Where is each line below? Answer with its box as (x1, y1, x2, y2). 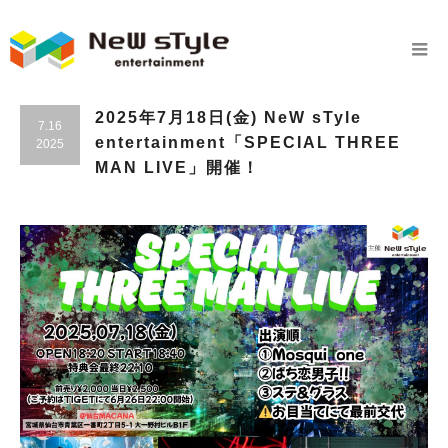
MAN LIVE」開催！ (95, 159, 260, 177)
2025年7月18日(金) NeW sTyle (95, 109, 362, 127)
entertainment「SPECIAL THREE (95, 134, 401, 152)
